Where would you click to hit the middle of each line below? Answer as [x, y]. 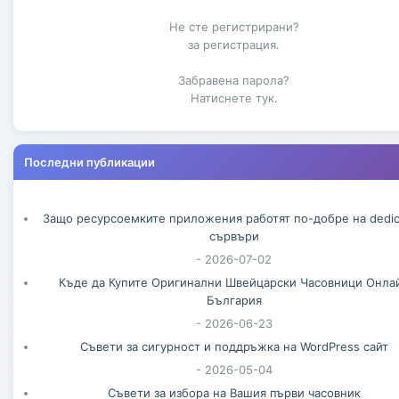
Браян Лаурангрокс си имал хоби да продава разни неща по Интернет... [211, 56]
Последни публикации [90, 162]
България [234, 300]
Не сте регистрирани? [234, 26]
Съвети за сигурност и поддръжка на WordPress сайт [234, 346]
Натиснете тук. [234, 98]
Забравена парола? [234, 80]
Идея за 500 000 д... [84, 30]
